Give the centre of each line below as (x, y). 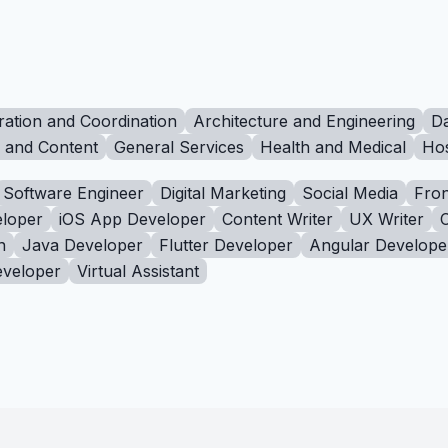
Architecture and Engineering (304, 121)
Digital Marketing (223, 193)
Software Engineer (73, 193)
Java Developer (82, 245)
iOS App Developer (132, 219)
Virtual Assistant (138, 271)
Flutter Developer (226, 245)
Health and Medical (333, 147)
